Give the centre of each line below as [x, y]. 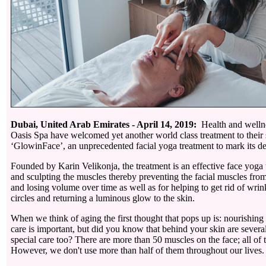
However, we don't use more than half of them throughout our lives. [137, 250]
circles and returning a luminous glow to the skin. [104, 198]
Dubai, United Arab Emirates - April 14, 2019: [105, 124]
